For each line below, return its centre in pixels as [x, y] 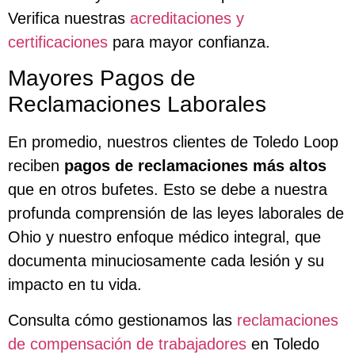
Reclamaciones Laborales [137, 105]
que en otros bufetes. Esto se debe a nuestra [168, 190]
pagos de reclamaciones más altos [195, 166]
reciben [36, 166]
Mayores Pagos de [102, 78]
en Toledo [283, 344]
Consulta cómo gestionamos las [122, 320]
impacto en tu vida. [75, 285]
